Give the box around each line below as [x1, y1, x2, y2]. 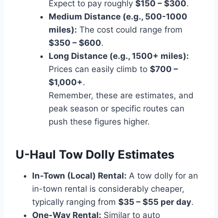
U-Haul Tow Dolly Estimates [16, 147, 174, 162]
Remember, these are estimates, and [49, 90, 194, 100]
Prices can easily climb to [49, 64, 150, 74]
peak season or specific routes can [49, 103, 184, 113]
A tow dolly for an [127, 170, 198, 181]
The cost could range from [77, 24, 182, 35]
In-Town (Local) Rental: [32, 170, 127, 181]
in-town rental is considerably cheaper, [32, 183, 184, 194]
